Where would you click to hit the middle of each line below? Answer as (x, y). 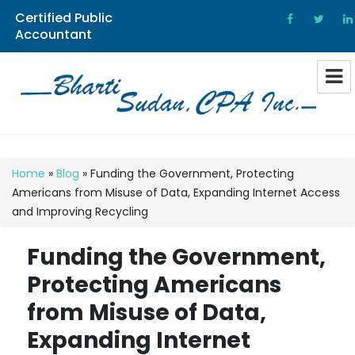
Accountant (54, 34)
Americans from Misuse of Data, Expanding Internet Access (176, 193)
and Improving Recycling (80, 212)
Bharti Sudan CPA (99, 136)
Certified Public (64, 18)
